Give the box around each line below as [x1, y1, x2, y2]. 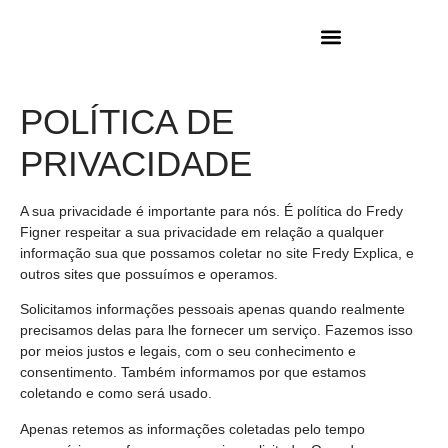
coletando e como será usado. [20, 385, 212, 402]
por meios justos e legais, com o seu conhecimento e [20, 343, 356, 360]
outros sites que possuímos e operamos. [20, 266, 278, 282]
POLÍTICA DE [20, 102, 234, 141]
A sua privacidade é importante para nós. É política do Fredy [20, 203, 403, 219]
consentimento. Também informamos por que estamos [20, 364, 366, 381]
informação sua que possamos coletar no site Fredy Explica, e [20, 245, 414, 261]
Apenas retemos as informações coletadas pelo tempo [20, 420, 365, 437]
